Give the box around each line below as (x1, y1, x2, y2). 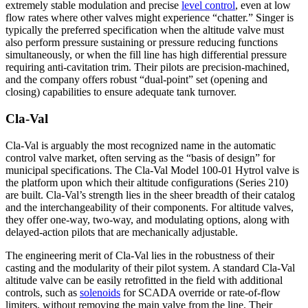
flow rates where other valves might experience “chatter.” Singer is (5, 12, 294, 24)
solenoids (80, 286, 120, 298)
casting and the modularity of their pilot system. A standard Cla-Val (5, 261, 295, 274)
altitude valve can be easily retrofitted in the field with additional (5, 274, 283, 286)
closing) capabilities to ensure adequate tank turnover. (5, 86, 236, 98)
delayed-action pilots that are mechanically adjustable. (5, 225, 238, 238)
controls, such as (5, 286, 80, 298)
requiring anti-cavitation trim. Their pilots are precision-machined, (5, 61, 289, 74)
